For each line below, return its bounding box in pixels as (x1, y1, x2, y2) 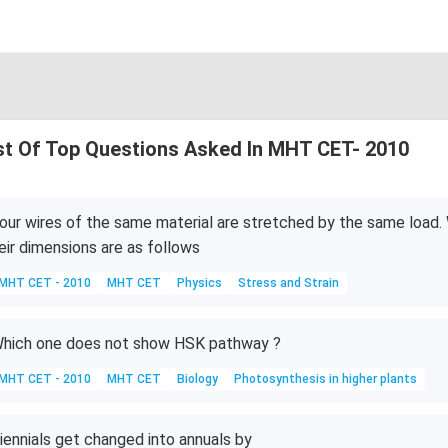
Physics (176, 276, 222, 290)
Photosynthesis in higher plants (233, 372, 417, 386)
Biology (176, 372, 218, 386)
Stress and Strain (237, 276, 339, 290)
